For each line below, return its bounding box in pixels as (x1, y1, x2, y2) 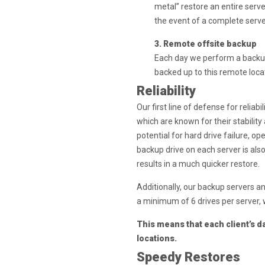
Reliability (136, 83, 196, 98)
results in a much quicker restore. (136, 159, 260, 169)
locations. (136, 234, 177, 243)
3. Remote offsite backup (154, 39, 257, 49)
